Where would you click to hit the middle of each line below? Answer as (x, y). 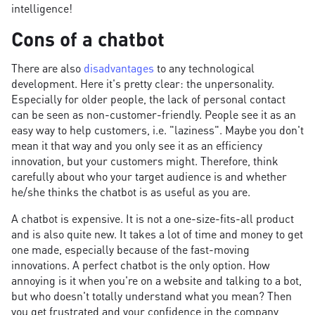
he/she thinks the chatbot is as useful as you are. (131, 192)
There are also (47, 68)
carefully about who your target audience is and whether (149, 176)
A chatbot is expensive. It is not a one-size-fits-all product (153, 219)
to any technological (206, 68)
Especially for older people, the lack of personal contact (148, 99)
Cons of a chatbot (88, 39)
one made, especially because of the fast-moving (130, 250)
